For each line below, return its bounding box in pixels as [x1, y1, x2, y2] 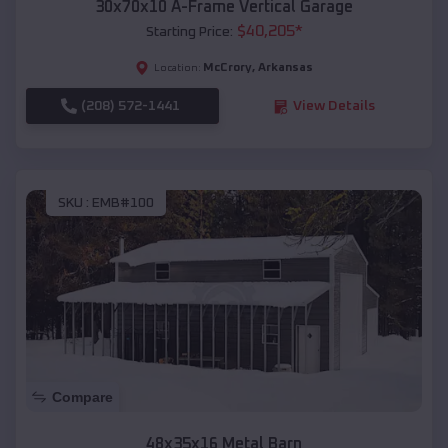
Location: [154, 63, 201, 74]
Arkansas [258, 62, 313, 75]
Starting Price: [145, 25, 233, 40]
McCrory [203, 62, 252, 75]
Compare [52, 389, 113, 406]
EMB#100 [92, 195, 154, 210]
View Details [292, 99, 375, 114]
